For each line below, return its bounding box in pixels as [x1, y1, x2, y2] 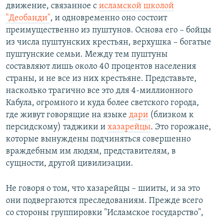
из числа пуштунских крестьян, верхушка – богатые [6, 37, 211, 47]
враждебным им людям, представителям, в [6, 146, 176, 156]
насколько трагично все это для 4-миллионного [6, 86, 193, 95]
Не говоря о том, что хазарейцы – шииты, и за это [6, 184, 200, 193]
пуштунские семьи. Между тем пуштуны [6, 49, 168, 59]
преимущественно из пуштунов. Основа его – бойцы [6, 25, 211, 35]
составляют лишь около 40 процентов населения [6, 62, 196, 71]
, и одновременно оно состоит [50, 13, 167, 23]
